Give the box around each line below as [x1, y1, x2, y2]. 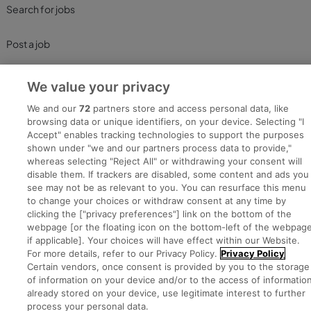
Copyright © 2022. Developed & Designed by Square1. [49, 267, 262, 278]
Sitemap [262, 227, 296, 238]
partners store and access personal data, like [90, 103, 289, 114]
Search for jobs [6, 3, 75, 16]
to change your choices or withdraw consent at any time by [27, 195, 287, 206]
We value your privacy [27, 78, 171, 95]
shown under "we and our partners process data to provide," [27, 142, 292, 153]
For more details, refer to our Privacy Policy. [27, 248, 218, 259]
